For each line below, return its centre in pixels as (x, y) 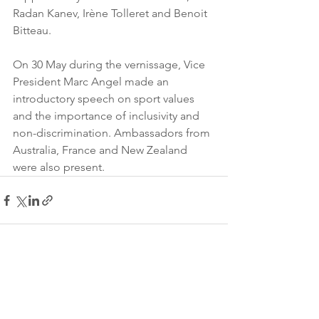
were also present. (59, 167)
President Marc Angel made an (92, 82)
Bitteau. (32, 30)
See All (212, 281)
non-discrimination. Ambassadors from (113, 133)
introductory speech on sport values (105, 99)
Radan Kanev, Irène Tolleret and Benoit (111, 13)
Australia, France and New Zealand (101, 150)
